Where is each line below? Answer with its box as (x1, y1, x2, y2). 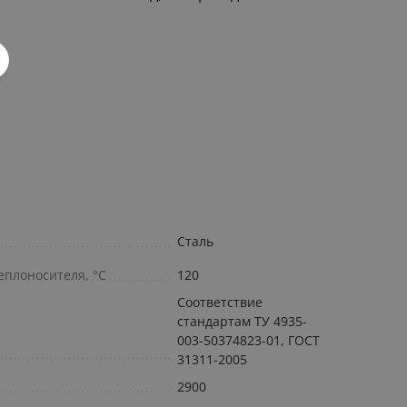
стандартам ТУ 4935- (177, 313, 307, 331)
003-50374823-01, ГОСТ (177, 332, 320, 350)
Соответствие (177, 293, 263, 312)
